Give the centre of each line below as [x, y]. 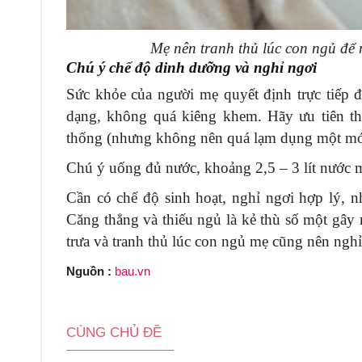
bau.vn [133, 271]
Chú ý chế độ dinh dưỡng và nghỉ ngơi [192, 67]
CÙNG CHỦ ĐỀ [114, 332]
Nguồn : [90, 271]
